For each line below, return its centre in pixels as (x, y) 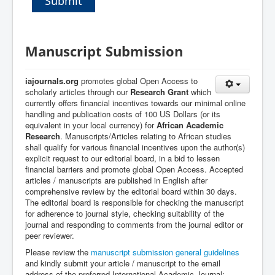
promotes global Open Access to (139, 81)
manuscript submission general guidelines (165, 252)
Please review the (58, 252)
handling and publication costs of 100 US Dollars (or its (123, 114)
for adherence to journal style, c (81, 213)
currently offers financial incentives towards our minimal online (135, 103)
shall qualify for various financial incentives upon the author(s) (135, 147)
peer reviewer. (50, 235)
